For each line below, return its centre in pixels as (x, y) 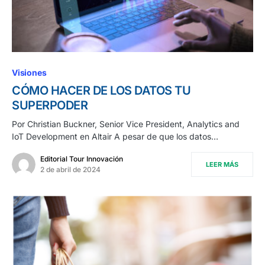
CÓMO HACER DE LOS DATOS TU (101, 91)
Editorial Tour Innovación (82, 159)
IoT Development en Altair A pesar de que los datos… (115, 137)
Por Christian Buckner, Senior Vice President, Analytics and (126, 124)
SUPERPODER (50, 106)
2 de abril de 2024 (70, 170)
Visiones (29, 73)
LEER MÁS (222, 165)
